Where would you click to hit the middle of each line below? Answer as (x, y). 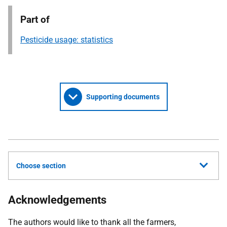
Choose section (41, 166)
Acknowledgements (57, 200)
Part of (35, 20)
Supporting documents (123, 97)
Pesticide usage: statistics (67, 40)
